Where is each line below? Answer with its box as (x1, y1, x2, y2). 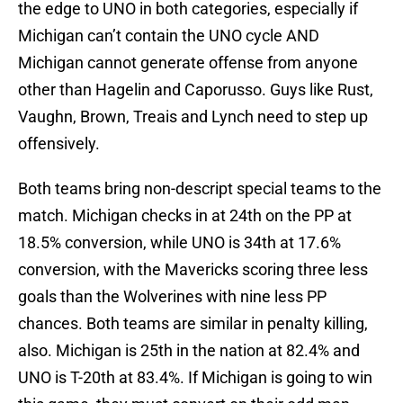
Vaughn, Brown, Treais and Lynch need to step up (18, 107, 368, 127)
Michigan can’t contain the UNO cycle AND (18, 26, 319, 46)
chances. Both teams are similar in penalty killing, (18, 314, 368, 334)
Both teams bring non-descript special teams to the (18, 179, 381, 199)
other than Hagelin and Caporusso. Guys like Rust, (18, 80, 373, 100)
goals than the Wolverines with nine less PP (18, 287, 327, 307)
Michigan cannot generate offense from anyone (18, 53, 358, 73)
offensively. (18, 134, 100, 154)
